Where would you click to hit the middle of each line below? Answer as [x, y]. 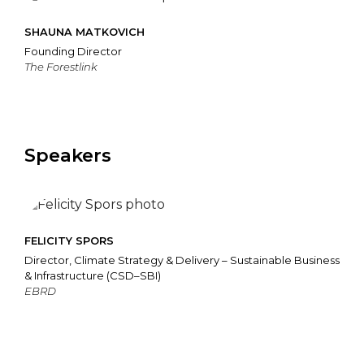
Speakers [68, 156]
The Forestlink [61, 67]
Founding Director [73, 52]
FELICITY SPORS [69, 241]
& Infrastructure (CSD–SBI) [93, 276]
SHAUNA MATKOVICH [84, 32]
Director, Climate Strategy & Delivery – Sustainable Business [182, 260]
